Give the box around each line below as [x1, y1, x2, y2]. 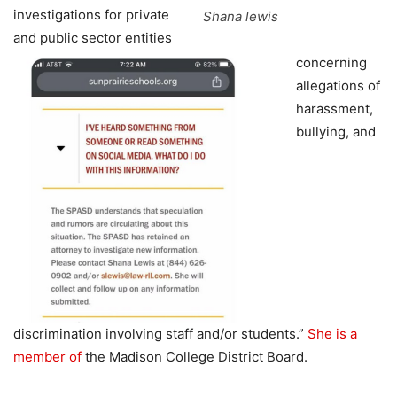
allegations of [296, 76, 380, 94]
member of [13, 347, 82, 365]
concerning [296, 53, 367, 71]
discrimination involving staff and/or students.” [13, 324, 307, 342]
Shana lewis [203, 7, 278, 25]
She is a [307, 324, 357, 342]
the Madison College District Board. [82, 347, 307, 365]
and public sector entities [13, 28, 172, 46]
